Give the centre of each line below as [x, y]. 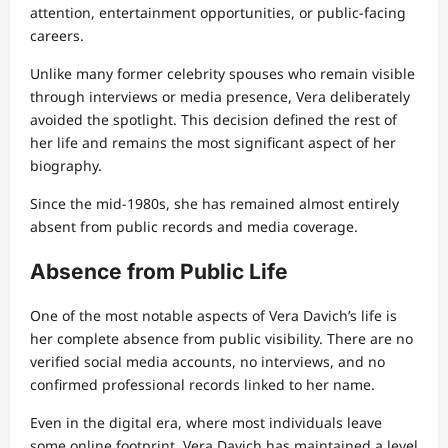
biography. [66, 166]
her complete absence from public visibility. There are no [221, 339]
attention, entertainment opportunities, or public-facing [218, 13]
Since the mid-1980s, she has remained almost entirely [214, 204]
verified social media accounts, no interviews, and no [207, 362]
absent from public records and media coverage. [194, 227]
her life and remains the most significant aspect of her [213, 143]
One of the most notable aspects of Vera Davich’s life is [213, 316]
